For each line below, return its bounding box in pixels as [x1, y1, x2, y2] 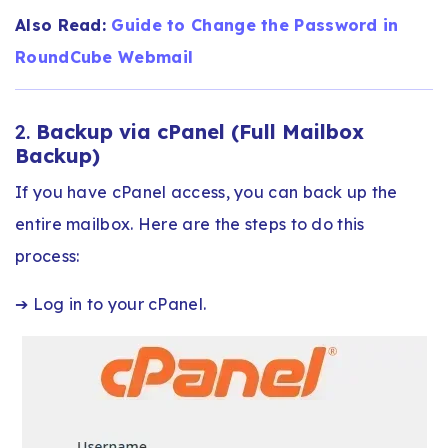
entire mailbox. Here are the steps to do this [15, 213, 365, 234]
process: [15, 245, 80, 266]
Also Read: [15, 14, 112, 35]
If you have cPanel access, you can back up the [15, 181, 398, 202]
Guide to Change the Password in [111, 14, 399, 35]
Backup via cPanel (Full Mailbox [36, 118, 364, 144]
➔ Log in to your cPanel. [15, 293, 207, 314]
